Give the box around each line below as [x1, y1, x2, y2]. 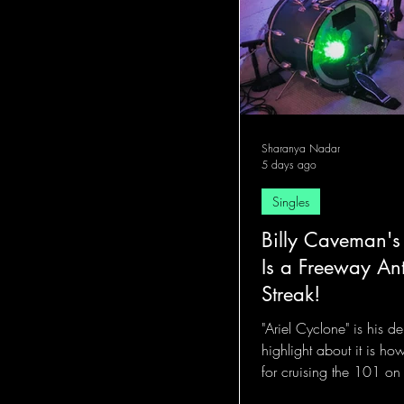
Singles [272, 193, 309, 210]
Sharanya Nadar [262, 141, 340, 156]
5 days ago [262, 157, 317, 172]
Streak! [262, 281, 320, 307]
